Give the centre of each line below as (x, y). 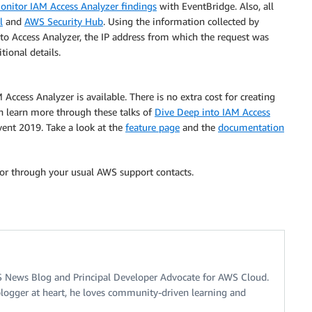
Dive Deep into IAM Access (212, 112)
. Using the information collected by (181, 22)
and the (199, 127)
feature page (153, 127)
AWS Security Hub (64, 22)
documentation (251, 127)
